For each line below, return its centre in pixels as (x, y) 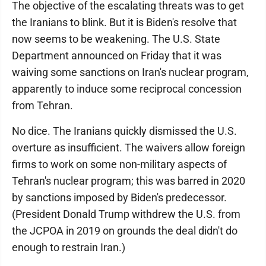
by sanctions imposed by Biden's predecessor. (119, 197)
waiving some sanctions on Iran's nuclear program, (130, 72)
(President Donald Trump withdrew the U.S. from (126, 214)
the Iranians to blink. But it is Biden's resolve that (124, 22)
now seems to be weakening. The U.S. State (116, 39)
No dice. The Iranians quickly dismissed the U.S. (124, 131)
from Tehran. (42, 105)
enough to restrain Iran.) (69, 247)
